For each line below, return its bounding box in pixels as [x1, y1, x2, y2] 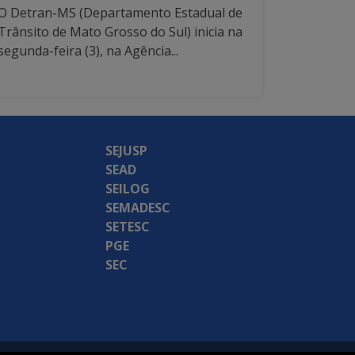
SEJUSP [105, 142, 147, 160]
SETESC [105, 218, 150, 236]
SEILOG [105, 180, 150, 198]
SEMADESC [105, 199, 170, 217]
